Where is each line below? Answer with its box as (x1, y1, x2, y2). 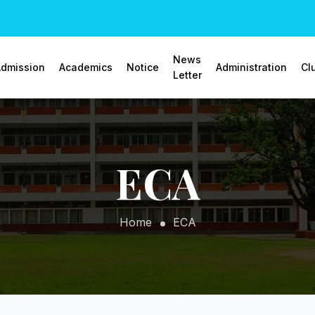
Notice (127, 61, 159, 73)
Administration (216, 61, 287, 73)
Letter (173, 69, 202, 81)
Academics (59, 61, 112, 73)
